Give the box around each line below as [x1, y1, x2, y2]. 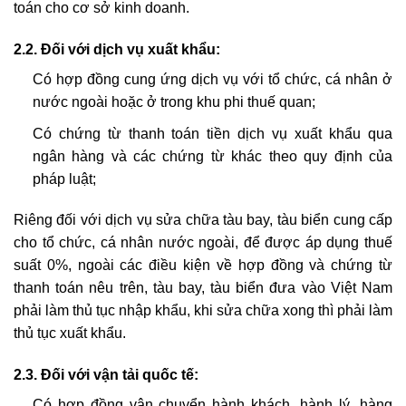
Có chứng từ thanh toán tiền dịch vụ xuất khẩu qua [32, 125, 392, 141]
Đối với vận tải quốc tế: [41, 367, 198, 383]
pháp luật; [32, 170, 96, 187]
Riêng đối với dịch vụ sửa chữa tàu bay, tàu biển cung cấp [14, 212, 392, 228]
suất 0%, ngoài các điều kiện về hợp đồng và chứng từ [14, 257, 392, 274]
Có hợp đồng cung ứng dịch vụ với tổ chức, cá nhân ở [32, 72, 392, 88]
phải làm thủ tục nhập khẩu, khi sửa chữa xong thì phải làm [14, 303, 392, 319]
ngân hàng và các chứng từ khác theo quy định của [32, 148, 392, 164]
